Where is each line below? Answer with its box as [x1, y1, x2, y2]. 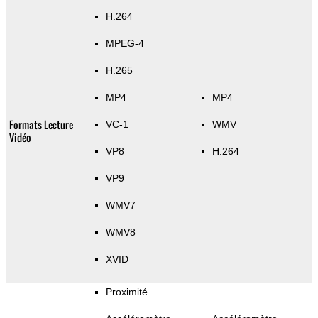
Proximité [105, 286, 148, 298]
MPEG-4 [105, 38, 144, 50]
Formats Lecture [9, 117, 73, 133]
